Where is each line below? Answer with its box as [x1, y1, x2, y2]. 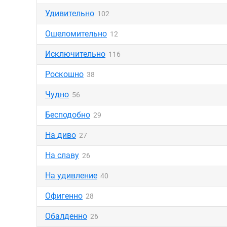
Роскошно [45, 69, 84, 79]
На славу [45, 150, 79, 160]
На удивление [45, 171, 97, 180]
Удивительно [45, 9, 94, 18]
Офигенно [45, 191, 83, 201]
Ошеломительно [45, 29, 107, 39]
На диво [45, 130, 76, 140]
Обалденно [45, 211, 87, 221]
